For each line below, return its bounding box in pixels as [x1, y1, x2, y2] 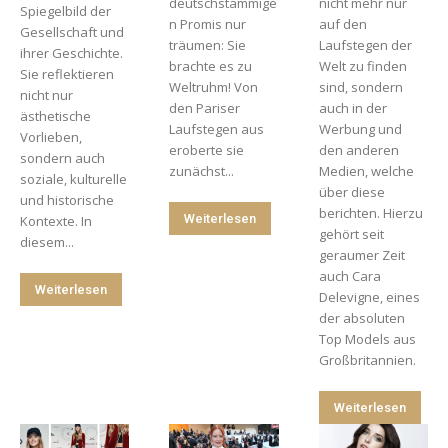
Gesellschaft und [20, 22, 124, 41]
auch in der [318, 98, 387, 117]
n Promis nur [169, 14, 247, 33]
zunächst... [169, 161, 235, 180]
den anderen [318, 140, 399, 159]
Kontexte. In [20, 211, 92, 230]
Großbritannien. [318, 350, 416, 369]
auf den [318, 14, 367, 33]
